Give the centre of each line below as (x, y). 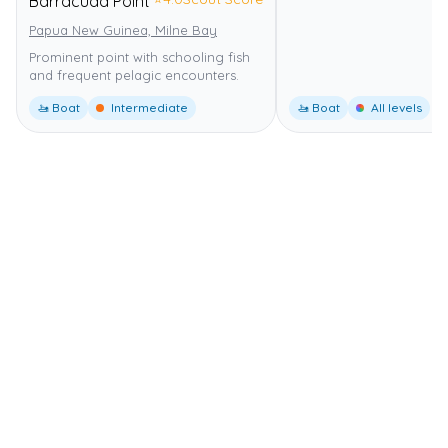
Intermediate (148, 107)
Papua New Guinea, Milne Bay (123, 29)
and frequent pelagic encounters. (134, 74)
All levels (395, 107)
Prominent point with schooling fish (139, 56)
